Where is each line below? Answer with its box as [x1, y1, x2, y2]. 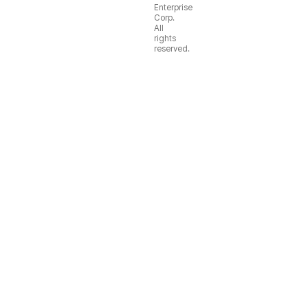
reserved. [154, 43, 190, 54]
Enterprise [154, 2, 192, 12]
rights [154, 33, 176, 43]
